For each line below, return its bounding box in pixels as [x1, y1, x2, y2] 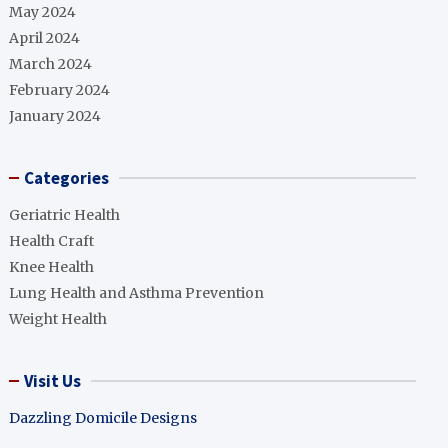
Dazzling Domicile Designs [9, 409, 198, 427]
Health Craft [9, 232, 95, 250]
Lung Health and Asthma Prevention [9, 284, 265, 302]
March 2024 [9, 55, 93, 73]
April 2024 [9, 29, 81, 47]
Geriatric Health [9, 206, 121, 224]
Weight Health [9, 310, 108, 328]
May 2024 [9, 3, 77, 21]
